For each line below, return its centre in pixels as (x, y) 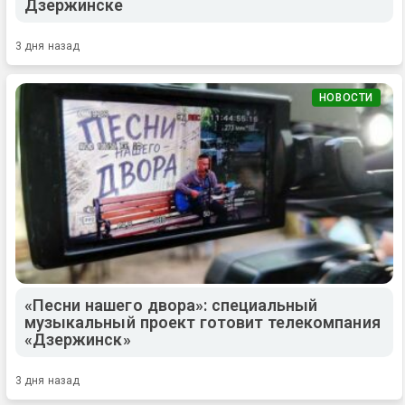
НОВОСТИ (346, 98)
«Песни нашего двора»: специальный (171, 306)
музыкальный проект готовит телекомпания (202, 323)
